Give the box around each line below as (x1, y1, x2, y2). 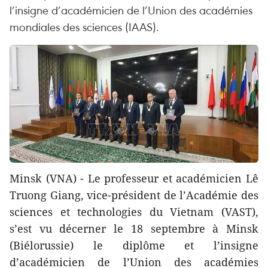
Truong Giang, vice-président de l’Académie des (10, 188, 258, 203)
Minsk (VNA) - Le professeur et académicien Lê (10, 171, 258, 186)
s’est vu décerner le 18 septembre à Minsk (10, 221, 258, 236)
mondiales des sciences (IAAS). (10, 19, 159, 34)
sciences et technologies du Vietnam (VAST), (10, 205, 258, 220)
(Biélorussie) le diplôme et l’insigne (10, 238, 258, 253)
